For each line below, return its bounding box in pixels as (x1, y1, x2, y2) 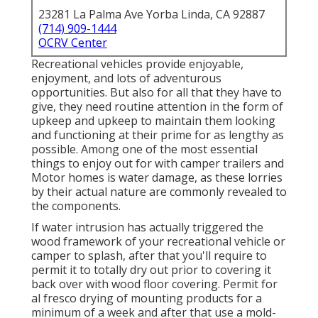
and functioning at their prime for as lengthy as (31, 127, 284, 143)
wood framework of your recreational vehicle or (31, 234, 285, 250)
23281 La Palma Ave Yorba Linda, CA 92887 (38, 6, 265, 23)
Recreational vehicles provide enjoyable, (31, 56, 243, 72)
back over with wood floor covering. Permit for (31, 276, 278, 292)
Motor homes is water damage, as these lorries (31, 170, 283, 186)
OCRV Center (38, 35, 107, 51)
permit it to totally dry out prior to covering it (31, 262, 271, 278)
